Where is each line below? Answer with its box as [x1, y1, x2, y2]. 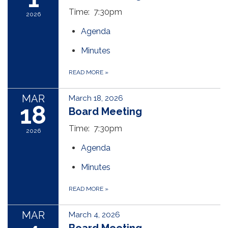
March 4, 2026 [69, 210, 120, 220]
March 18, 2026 [69, 94, 123, 103]
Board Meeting [69, 105, 142, 118]
